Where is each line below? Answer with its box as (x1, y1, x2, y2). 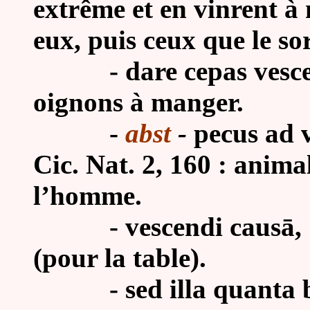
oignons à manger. (33, 87, 244, 117)
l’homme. (33, 181, 142, 210)
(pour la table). (33, 243, 206, 273)
